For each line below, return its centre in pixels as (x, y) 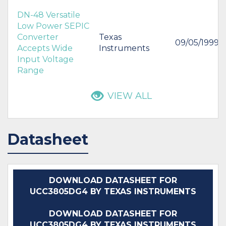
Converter (38, 37)
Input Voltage (45, 59)
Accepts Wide (45, 48)
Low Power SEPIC (53, 26)
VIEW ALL (129, 96)
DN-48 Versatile (49, 15)
